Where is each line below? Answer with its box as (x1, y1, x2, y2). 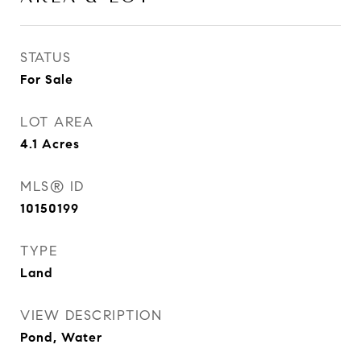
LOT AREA (20, 114, 93, 131)
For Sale (20, 72, 73, 87)
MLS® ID (20, 178, 85, 195)
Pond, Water (20, 330, 102, 345)
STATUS (20, 49, 71, 66)
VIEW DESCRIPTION (20, 307, 162, 324)
